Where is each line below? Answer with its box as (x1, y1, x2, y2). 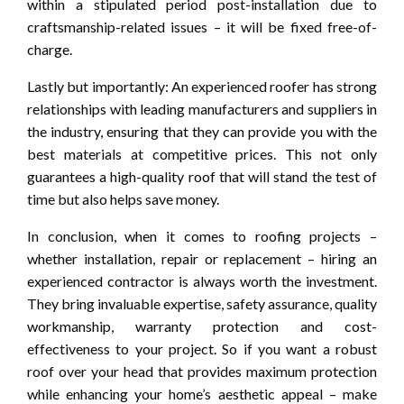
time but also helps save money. (27, 189, 219, 207)
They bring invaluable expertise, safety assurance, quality (27, 294, 377, 312)
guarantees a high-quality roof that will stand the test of (27, 167, 377, 185)
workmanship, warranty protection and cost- (27, 317, 377, 335)
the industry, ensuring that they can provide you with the (27, 122, 377, 140)
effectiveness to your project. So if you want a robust (27, 339, 377, 357)
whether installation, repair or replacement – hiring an (27, 249, 377, 267)
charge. (27, 40, 72, 58)
